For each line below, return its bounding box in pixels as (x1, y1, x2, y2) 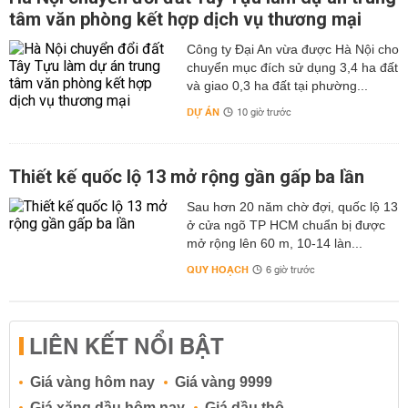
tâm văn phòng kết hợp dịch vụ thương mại (9, 8, 362, 31)
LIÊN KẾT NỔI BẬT (29, 328, 224, 369)
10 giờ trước (236, 104, 291, 123)
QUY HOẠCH (186, 260, 249, 280)
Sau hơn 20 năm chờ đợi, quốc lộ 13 (186, 199, 398, 215)
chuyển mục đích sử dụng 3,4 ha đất (186, 60, 398, 76)
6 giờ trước (265, 261, 315, 280)
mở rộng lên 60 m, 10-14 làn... (186, 236, 362, 251)
